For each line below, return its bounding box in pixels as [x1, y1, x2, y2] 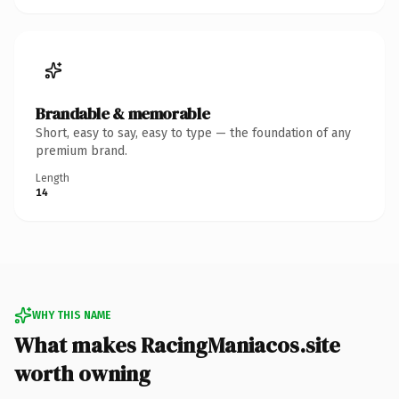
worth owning [14, 358, 151, 388]
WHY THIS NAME [32, 308, 110, 322]
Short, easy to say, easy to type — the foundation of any [36, 125, 351, 141]
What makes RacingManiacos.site [14, 330, 340, 360]
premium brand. [36, 142, 127, 159]
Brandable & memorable [36, 102, 210, 125]
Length [36, 171, 69, 184]
